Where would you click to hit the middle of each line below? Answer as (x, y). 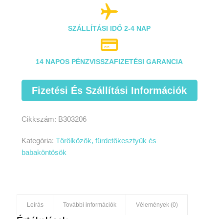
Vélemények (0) (157, 205)
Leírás (35, 205)
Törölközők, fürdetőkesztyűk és (106, 140)
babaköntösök (44, 152)
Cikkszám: (40, 119)
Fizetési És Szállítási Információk (109, 90)
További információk (89, 205)
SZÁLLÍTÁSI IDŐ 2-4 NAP (109, 28)
